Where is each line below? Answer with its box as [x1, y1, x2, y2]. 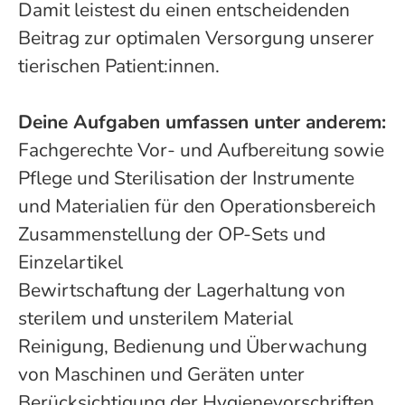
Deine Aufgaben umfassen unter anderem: [18, 109, 386, 135]
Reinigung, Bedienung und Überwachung [18, 334, 367, 359]
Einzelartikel [18, 250, 127, 275]
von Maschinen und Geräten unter [18, 362, 305, 387]
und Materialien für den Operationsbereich [18, 193, 381, 219]
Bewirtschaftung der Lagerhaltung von [18, 278, 345, 303]
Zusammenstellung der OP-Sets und [18, 221, 325, 247]
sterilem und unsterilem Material [18, 306, 297, 331]
